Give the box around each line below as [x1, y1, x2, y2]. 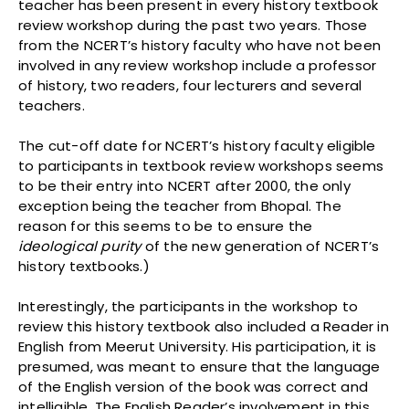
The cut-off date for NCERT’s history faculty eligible [18, 135, 376, 155]
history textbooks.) [18, 256, 150, 276]
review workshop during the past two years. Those [18, 15, 368, 35]
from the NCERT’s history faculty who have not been [18, 35, 382, 55]
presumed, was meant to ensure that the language [18, 356, 381, 376]
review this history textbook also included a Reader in [18, 316, 389, 336]
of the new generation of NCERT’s [141, 236, 380, 256]
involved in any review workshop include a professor [18, 55, 377, 75]
